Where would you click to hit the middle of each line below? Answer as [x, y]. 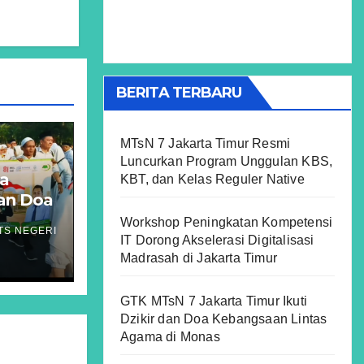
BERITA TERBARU [179, 93]
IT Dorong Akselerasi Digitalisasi [217, 240]
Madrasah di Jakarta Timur [199, 258]
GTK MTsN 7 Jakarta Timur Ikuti [214, 301]
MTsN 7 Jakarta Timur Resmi [206, 143]
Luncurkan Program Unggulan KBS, [227, 161]
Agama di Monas [170, 337]
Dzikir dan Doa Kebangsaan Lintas [224, 319]
